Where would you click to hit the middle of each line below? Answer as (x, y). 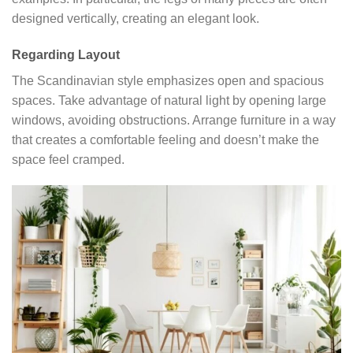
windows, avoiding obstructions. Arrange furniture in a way (174, 120)
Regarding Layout (66, 54)
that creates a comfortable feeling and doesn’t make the (165, 139)
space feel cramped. (68, 159)
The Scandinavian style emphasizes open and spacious (168, 80)
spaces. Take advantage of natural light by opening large (169, 100)
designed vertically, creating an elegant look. (136, 18)
